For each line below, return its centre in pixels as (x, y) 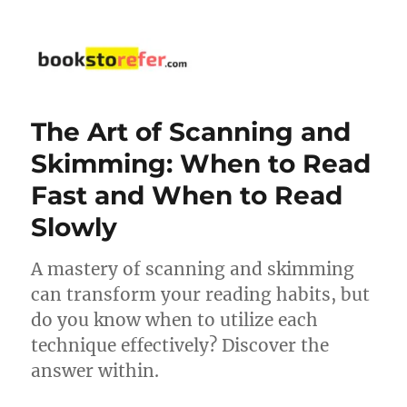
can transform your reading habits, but (201, 294)
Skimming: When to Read (201, 163)
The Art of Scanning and (191, 131)
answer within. (95, 370)
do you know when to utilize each (175, 319)
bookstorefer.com (129, 103)
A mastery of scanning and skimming (193, 268)
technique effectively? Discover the (180, 345)
